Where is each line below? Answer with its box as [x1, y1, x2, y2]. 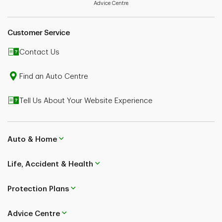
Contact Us [19, 49, 59, 56]
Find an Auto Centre [19, 73, 88, 81]
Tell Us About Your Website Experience [19, 97, 153, 105]
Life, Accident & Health [7, 160, 93, 168]
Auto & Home [7, 135, 57, 143]
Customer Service [7, 29, 69, 37]
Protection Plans [7, 185, 69, 193]
